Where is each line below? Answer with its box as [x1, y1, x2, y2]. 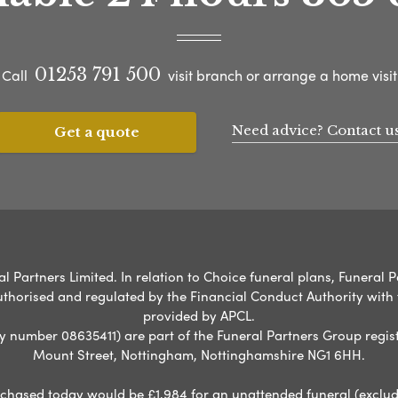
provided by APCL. [143, 305, 255, 325]
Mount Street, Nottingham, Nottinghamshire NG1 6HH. [33, 344, 365, 364]
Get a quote [54, 123, 139, 140]
